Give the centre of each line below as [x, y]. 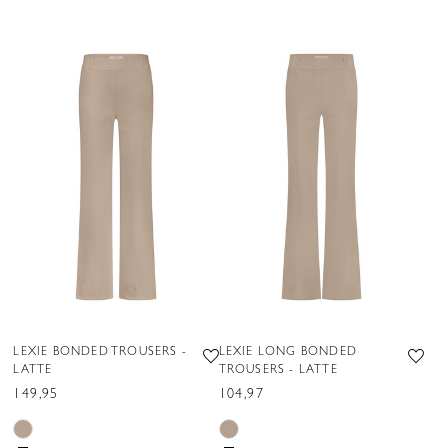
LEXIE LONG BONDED [288, 351]
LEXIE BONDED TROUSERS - [100, 351]
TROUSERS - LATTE [278, 369]
